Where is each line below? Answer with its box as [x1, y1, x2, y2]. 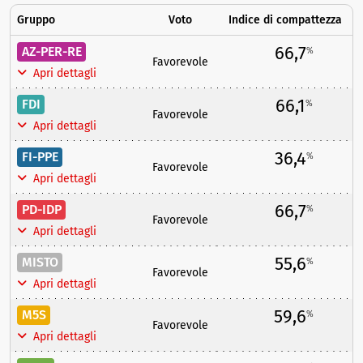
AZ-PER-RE [21, 44, 82, 59]
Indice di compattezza [228, 13, 342, 27]
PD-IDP [21, 202, 62, 217]
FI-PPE [21, 149, 58, 164]
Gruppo [17, 13, 55, 27]
